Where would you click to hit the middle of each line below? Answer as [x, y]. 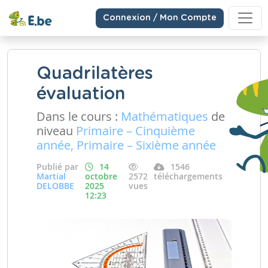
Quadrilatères [95, 74]
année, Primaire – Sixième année [126, 145]
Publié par [57, 167]
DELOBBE [55, 186]
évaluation [81, 94]
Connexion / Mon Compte [160, 18]
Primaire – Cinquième [135, 131]
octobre [101, 176]
